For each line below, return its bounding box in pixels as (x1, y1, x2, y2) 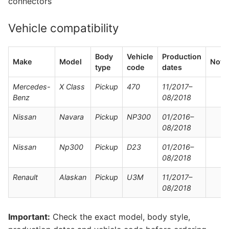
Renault (13, 172, 38, 181)
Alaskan (59, 172, 86, 181)
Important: (8, 212, 50, 222)
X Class (59, 82, 85, 91)
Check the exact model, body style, (50, 212, 190, 222)
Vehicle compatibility (8, 21, 119, 35)
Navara (59, 112, 84, 121)
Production (162, 52, 201, 61)
